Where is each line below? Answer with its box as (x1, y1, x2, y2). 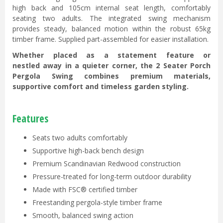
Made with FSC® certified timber (32, 185, 137, 195)
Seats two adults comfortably (32, 133, 127, 143)
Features (12, 111, 48, 125)
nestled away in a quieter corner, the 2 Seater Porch (12, 60, 211, 70)
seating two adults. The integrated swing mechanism (12, 13, 211, 23)
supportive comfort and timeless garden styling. (12, 81, 189, 91)
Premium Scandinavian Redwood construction (32, 159, 181, 169)
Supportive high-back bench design (32, 146, 144, 156)
